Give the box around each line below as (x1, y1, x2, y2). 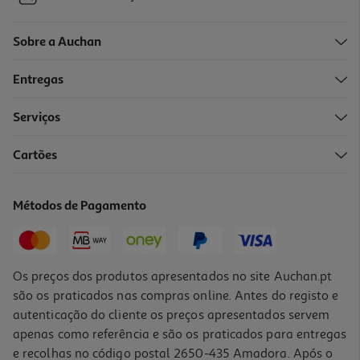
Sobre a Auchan (13, 35, 102, 49)
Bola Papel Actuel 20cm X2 (17, 157, 149, 172)
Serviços (13, 111, 61, 125)
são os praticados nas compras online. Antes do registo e (13, 287, 339, 304)
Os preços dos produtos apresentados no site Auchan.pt (13, 268, 333, 284)
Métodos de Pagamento (13, 199, 147, 213)
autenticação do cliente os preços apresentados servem (13, 306, 330, 323)
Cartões (13, 149, 58, 162)
